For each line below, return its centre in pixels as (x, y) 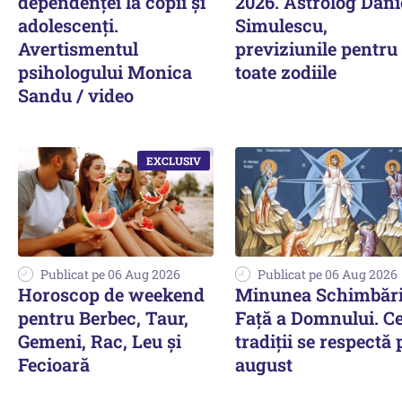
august (264, 365)
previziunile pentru (316, 48)
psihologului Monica (105, 71)
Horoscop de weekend (111, 295)
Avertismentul (78, 48)
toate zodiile (286, 71)
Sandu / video (76, 95)
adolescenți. (68, 25)
